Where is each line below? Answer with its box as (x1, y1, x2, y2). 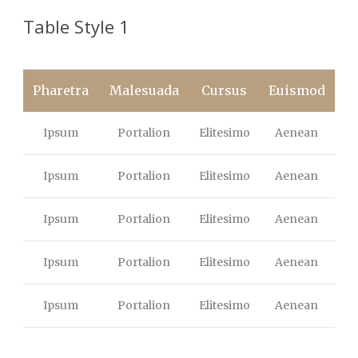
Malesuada (109, 82, 179, 99)
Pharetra (32, 82, 89, 99)
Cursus (201, 82, 247, 99)
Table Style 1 (23, 14, 129, 39)
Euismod (268, 82, 325, 99)
